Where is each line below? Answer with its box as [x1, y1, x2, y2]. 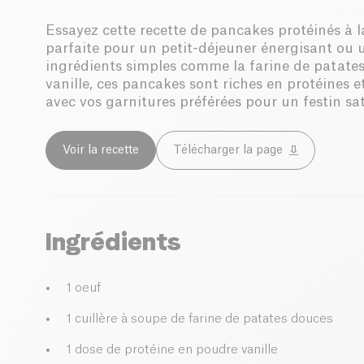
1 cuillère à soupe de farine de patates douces [67, 313, 333, 326]
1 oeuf [67, 282, 101, 295]
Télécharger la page [173, 145, 283, 157]
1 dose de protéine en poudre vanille [67, 344, 278, 357]
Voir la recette [63, 145, 139, 157]
